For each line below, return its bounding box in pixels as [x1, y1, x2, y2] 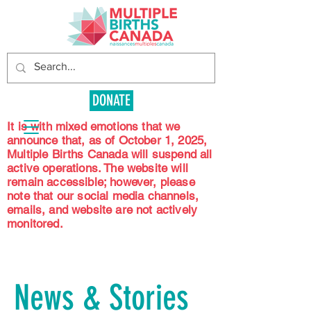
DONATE [92, 91, 131, 110]
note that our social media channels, [7, 189, 199, 203]
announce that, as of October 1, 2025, [7, 133, 208, 147]
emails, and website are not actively [7, 203, 198, 217]
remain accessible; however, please [7, 175, 195, 189]
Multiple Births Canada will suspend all [7, 147, 212, 161]
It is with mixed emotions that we [7, 119, 180, 133]
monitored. [7, 217, 63, 230]
